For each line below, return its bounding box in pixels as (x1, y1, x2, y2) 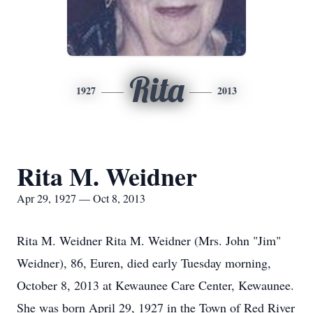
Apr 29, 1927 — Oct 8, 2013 (17, 191, 145, 205)
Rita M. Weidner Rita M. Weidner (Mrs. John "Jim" (17, 232, 281, 249)
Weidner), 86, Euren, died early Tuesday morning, (17, 254, 271, 271)
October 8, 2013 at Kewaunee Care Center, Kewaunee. (17, 277, 294, 293)
